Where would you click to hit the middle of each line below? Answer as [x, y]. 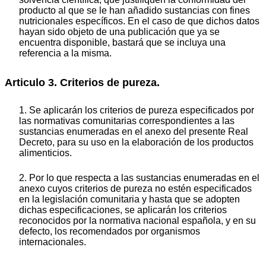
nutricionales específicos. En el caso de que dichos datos [139, 21]
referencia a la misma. [65, 53]
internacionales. [53, 242]
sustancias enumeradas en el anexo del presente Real [134, 132]
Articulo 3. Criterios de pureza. [82, 82]
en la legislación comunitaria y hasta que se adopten [129, 199]
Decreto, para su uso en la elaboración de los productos [136, 142]
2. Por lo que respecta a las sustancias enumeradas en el [139, 178]
